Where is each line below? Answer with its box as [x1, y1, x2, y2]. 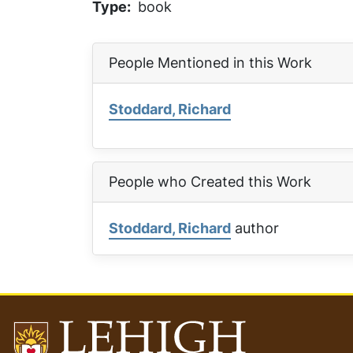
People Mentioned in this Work [109, 53, 312, 72]
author [231, 218, 279, 238]
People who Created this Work [109, 172, 311, 191]
